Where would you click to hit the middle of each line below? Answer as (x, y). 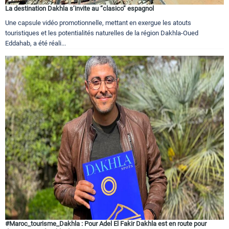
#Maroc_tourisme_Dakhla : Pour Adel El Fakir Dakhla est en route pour (106, 223)
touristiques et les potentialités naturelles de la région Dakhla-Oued (102, 33)
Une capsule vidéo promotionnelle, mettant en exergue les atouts (98, 22)
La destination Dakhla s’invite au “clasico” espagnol (79, 8)
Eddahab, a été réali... (36, 43)
